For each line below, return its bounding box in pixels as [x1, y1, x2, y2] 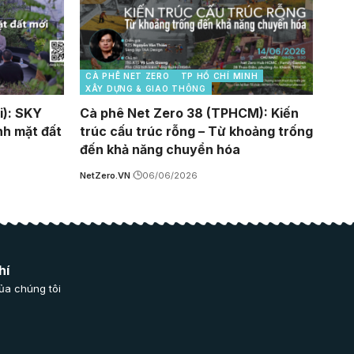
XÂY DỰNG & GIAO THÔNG [85, 84, 206, 94]
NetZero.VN [80, 170, 130, 182]
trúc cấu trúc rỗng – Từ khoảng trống [80, 123, 313, 140]
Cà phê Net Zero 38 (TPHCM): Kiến [80, 105, 299, 122]
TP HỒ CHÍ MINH [180, 71, 258, 81]
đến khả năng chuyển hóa [80, 141, 240, 158]
